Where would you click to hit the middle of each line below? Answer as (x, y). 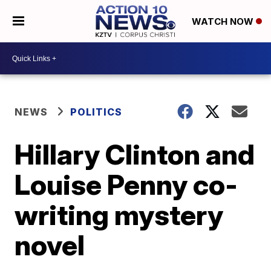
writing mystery (119, 215)
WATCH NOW (224, 22)
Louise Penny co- (126, 184)
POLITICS (96, 112)
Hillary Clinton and (135, 154)
